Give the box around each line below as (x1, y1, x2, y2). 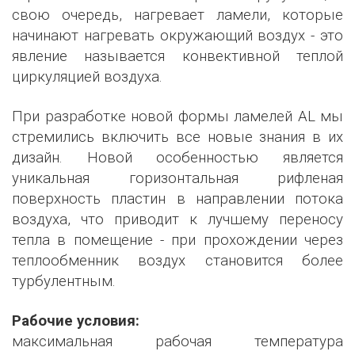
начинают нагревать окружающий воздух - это (12, 27, 343, 44)
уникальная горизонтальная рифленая (12, 170, 343, 187)
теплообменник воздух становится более (12, 252, 343, 269)
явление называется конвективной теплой (12, 48, 343, 65)
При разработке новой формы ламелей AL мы (12, 108, 343, 125)
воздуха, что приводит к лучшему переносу (12, 211, 343, 228)
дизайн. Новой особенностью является (12, 149, 343, 166)
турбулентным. (12, 273, 116, 290)
